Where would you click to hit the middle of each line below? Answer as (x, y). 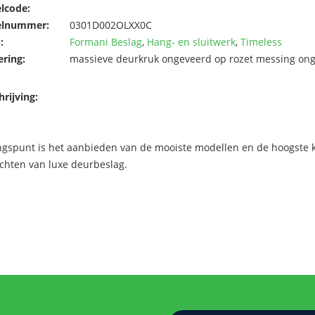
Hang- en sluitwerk (191, 41)
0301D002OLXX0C (111, 25)
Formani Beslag (106, 41)
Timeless (261, 41)
